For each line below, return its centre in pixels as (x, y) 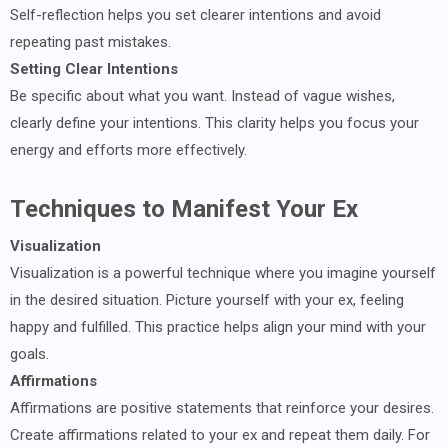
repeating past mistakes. (90, 41)
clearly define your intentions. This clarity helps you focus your (214, 122)
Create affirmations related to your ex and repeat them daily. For (220, 434)
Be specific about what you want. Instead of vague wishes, (202, 95)
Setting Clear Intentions (94, 68)
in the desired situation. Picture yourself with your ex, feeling (207, 299)
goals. (29, 353)
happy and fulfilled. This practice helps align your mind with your (218, 326)
